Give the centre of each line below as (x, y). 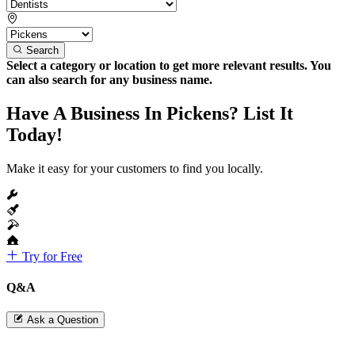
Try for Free (51, 256)
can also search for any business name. (109, 79)
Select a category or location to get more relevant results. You (169, 65)
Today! (34, 134)
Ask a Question (63, 320)
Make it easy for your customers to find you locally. (135, 168)
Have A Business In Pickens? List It (150, 113)
